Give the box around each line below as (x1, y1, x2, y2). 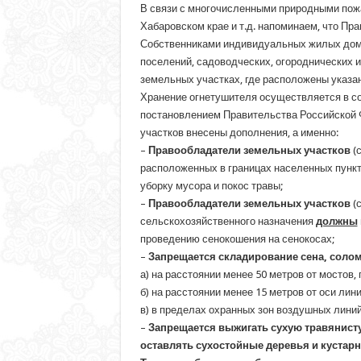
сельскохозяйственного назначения (139, 214, 316, 227)
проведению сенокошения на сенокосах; (139, 232, 334, 245)
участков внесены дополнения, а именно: (139, 126, 338, 139)
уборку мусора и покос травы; (139, 179, 283, 192)
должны (315, 214, 358, 227)
